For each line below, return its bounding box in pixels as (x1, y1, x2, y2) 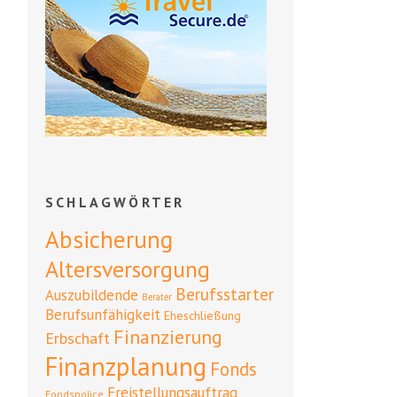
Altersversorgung (45, 254, 210, 284)
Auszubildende (45, 285, 138, 306)
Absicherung (45, 224, 173, 255)
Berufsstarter (175, 284, 274, 306)
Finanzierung (113, 324, 222, 350)
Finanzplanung (45, 349, 206, 384)
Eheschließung (164, 307, 241, 324)
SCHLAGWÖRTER (45, 193, 185, 212)
